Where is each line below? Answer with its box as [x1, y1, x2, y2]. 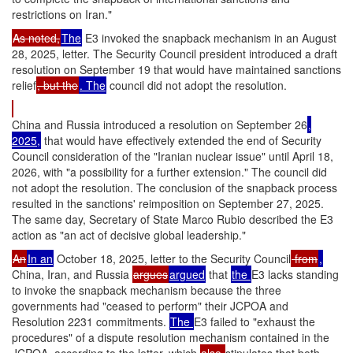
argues [133, 266, 168, 282]
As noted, [13, 30, 60, 46]
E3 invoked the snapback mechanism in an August [82, 30, 336, 46]
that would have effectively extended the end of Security [41, 132, 321, 148]
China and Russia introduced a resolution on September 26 [12, 117, 307, 132]
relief [12, 77, 36, 93]
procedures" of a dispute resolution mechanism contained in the [12, 329, 329, 345]
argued [169, 266, 205, 282]
